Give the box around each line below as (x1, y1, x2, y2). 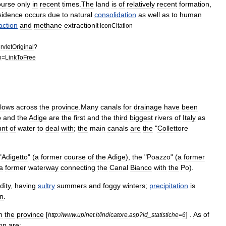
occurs (25, 11, 46, 19)
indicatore (100, 211, 128, 218)
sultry (38, 182, 55, 190)
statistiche (151, 211, 179, 218)
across (16, 103, 37, 111)
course (64, 153, 86, 161)
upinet (77, 211, 94, 218)
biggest (130, 114, 153, 122)
